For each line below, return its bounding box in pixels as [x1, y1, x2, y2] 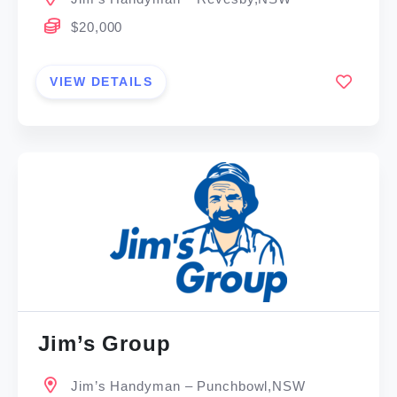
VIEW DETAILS [50, 74, 153, 89]
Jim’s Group [38, 331, 171, 356]
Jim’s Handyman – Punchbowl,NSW [71, 378, 306, 394]
